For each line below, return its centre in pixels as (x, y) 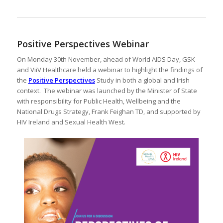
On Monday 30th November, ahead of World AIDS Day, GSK (106, 59)
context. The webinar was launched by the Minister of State (107, 90)
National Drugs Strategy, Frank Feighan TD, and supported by (109, 111)
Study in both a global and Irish (142, 80)
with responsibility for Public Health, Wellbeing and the (99, 101)
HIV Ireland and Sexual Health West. (71, 122)
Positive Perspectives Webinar (83, 44)
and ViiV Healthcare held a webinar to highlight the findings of (110, 69)
